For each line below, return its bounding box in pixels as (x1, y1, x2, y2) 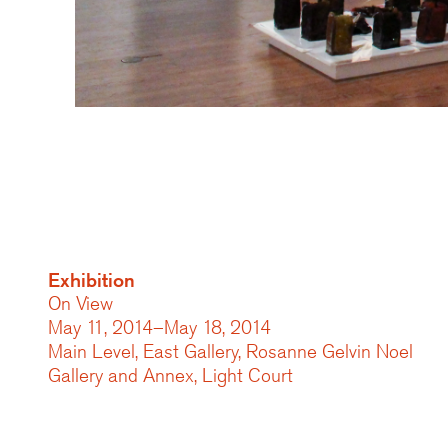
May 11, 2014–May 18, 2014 (48, 315, 271, 340)
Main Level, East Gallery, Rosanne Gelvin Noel (48, 339, 413, 364)
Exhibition (48, 268, 135, 292)
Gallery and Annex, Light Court (48, 363, 293, 388)
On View (48, 291, 113, 316)
